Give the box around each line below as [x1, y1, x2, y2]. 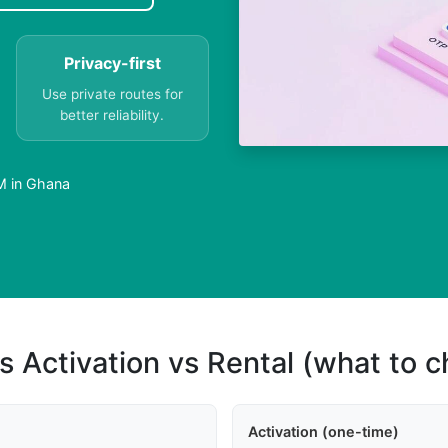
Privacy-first [63, 53, 161, 74]
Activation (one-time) [247, 423, 399, 441]
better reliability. [60, 107, 165, 124]
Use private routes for [41, 86, 183, 103]
